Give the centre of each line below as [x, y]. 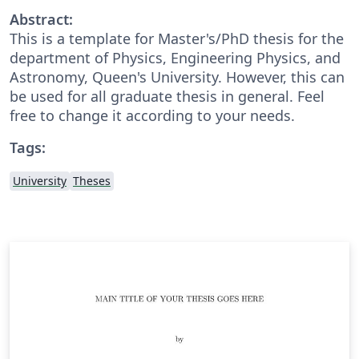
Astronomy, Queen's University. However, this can [177, 77]
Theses [92, 180]
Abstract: [41, 19]
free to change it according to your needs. [152, 115]
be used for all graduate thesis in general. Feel [167, 96]
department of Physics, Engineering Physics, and [175, 57]
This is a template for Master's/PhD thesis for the [177, 38]
